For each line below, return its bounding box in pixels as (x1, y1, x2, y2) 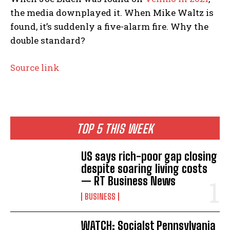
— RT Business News (81, 174, 176, 188)
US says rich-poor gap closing (81, 149, 218, 164)
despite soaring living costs (81, 162, 208, 176)
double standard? (10, 34, 85, 46)
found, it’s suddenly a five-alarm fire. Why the (10, 20, 208, 32)
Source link (10, 61, 60, 73)
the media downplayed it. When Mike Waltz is (10, 6, 214, 18)
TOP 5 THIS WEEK (76, 121, 154, 136)
